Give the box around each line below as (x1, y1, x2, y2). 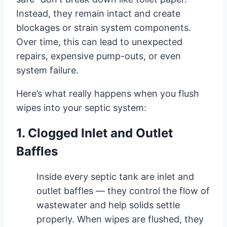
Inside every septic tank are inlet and (36, 171, 194, 182)
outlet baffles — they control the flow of (36, 185, 210, 196)
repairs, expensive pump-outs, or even (16, 50, 181, 61)
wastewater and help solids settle (36, 199, 180, 210)
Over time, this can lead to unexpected (16, 36, 182, 47)
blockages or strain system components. (16, 22, 191, 33)
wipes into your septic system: (16, 102, 146, 113)
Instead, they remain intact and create (16, 8, 180, 19)
